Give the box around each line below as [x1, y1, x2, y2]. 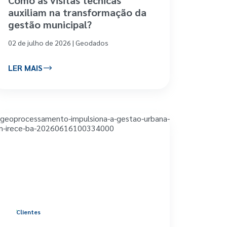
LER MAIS [8, 62, 43, 73]
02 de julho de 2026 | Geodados [8, 37, 108, 47]
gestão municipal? [8, 17, 92, 31]
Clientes [16, 207, 41, 216]
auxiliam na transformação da [8, 5, 146, 19]
